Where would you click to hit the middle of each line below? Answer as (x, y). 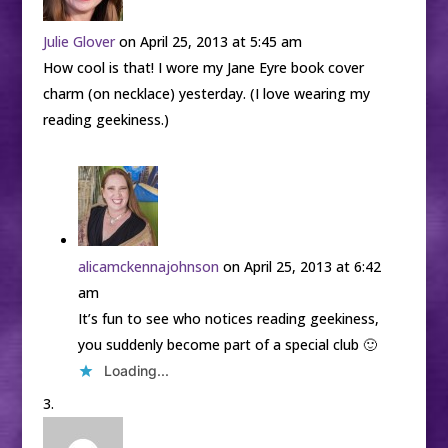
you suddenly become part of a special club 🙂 (227, 345)
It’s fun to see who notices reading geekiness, (228, 319)
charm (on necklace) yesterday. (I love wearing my (206, 94)
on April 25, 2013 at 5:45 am (210, 42)
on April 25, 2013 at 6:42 (301, 267)
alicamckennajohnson (148, 267)
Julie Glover (78, 42)
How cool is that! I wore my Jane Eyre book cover (203, 68)
